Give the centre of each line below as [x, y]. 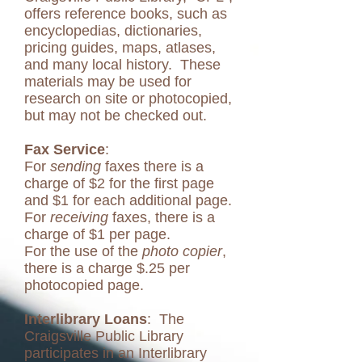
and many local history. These [122, 65]
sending [78, 166]
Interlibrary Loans [86, 319]
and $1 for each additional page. [128, 200]
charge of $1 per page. [97, 234]
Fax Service [65, 149]
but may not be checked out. [118, 116]
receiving [81, 217]
